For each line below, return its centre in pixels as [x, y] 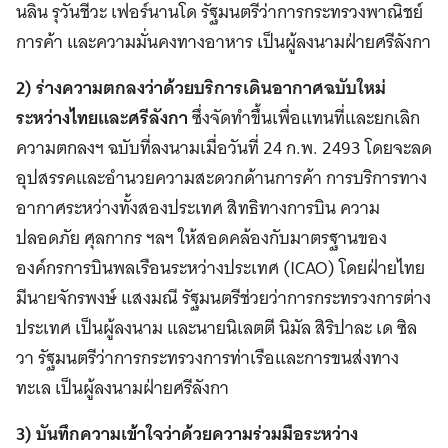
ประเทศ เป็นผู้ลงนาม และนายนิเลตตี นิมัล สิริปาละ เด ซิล [216, 328]
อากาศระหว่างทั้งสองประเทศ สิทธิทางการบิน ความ [198, 208]
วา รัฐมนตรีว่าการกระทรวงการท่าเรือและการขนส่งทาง [207, 358]
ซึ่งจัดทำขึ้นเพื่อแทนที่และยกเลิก [304, 118]
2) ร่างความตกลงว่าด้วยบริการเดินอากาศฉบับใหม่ [201, 88]
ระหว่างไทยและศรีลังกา [102, 118]
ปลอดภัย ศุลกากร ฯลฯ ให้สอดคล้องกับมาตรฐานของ [201, 238]
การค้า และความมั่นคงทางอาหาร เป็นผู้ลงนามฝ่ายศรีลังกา [223, 42]
